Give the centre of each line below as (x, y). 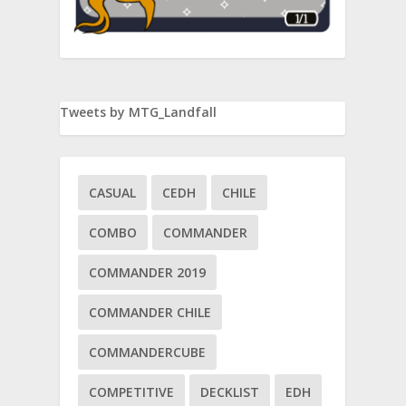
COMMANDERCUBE (148, 352)
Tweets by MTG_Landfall (139, 111)
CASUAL (113, 192)
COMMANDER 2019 (148, 272)
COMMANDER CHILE (150, 312)
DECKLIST (230, 391)
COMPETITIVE (132, 391)
